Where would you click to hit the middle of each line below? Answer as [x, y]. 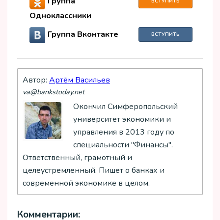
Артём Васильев [80, 80]
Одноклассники [60, 15]
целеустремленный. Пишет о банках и [94, 170]
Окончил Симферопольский [125, 106]
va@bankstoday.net [54, 92]
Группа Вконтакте [83, 35]
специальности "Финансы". [123, 145]
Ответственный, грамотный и [77, 157]
